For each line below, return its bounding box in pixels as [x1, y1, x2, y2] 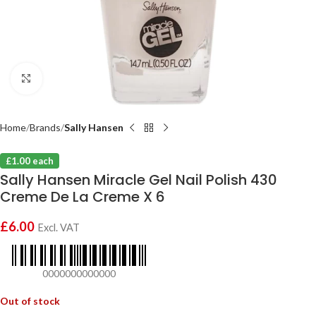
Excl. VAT [37, 221, 80, 233]
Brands [30, 121, 61, 133]
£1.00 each [6, 155, 54, 166]
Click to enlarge [42, 73, 109, 84]
